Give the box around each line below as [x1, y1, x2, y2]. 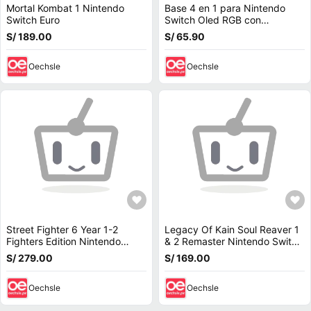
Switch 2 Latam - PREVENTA [6, 247, 135, 259]
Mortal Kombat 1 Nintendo [6, 2, 124, 14]
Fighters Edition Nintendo [6, 235, 121, 247]
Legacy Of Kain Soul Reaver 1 [165, 224, 299, 235]
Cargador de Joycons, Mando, [165, 26, 303, 37]
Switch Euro [6, 14, 60, 26]
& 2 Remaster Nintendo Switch [165, 235, 303, 247]
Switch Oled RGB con [165, 14, 261, 26]
